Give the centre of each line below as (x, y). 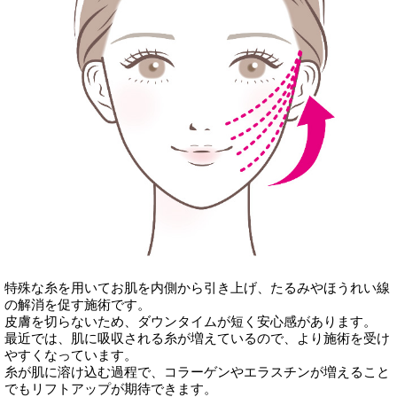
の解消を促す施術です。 (78, 305)
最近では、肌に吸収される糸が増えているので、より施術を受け (197, 339)
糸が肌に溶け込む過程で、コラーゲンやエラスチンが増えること (197, 372)
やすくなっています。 (71, 355)
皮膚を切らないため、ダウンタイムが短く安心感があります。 (191, 322)
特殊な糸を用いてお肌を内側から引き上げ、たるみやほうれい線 (197, 288)
